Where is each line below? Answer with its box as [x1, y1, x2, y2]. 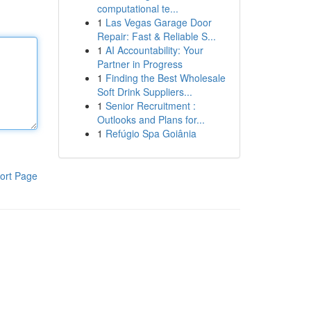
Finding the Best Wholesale [105, 71, 226, 85]
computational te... [96, 1, 178, 15]
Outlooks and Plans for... [96, 112, 205, 126]
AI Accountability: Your [105, 43, 203, 57]
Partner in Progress [96, 57, 183, 71]
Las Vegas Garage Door [105, 15, 212, 29]
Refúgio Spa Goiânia [105, 126, 196, 140]
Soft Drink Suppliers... [96, 85, 192, 99]
